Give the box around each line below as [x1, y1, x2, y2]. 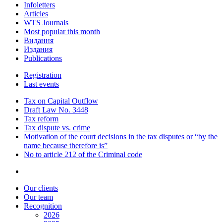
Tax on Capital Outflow [24, 97, 98, 106]
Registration [24, 71, 61, 80]
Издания [24, 45, 53, 54]
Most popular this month [24, 27, 100, 36]
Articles [24, 9, 48, 18]
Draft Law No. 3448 [24, 106, 88, 114]
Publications [24, 54, 62, 63]
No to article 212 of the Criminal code [24, 150, 142, 159]
